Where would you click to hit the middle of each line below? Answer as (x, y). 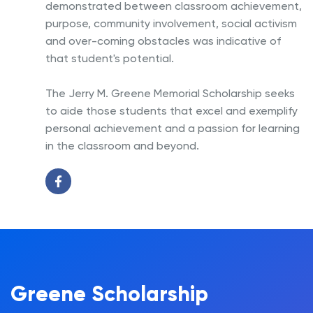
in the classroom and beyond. (122, 145)
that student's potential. (110, 58)
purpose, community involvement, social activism (171, 23)
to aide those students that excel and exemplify (172, 110)
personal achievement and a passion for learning (173, 128)
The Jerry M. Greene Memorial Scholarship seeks (170, 93)
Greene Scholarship (109, 294)
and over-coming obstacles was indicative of (163, 41)
